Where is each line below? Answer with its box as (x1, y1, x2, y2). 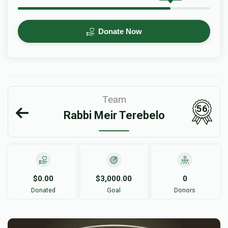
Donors (174, 186, 196, 194)
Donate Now (96, 27, 142, 36)
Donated (31, 186, 55, 194)
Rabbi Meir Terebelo (63, 109, 165, 122)
